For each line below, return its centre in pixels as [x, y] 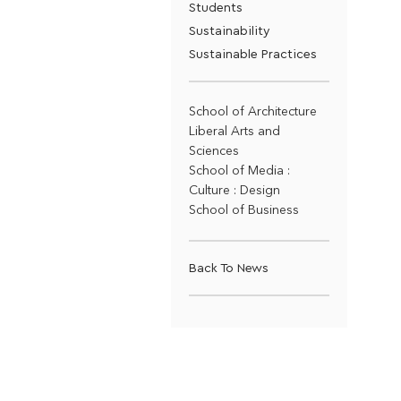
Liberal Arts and [234, 131]
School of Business [243, 210]
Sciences [213, 151]
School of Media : [239, 171]
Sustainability [229, 30]
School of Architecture [252, 111]
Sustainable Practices [252, 53]
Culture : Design [234, 190]
